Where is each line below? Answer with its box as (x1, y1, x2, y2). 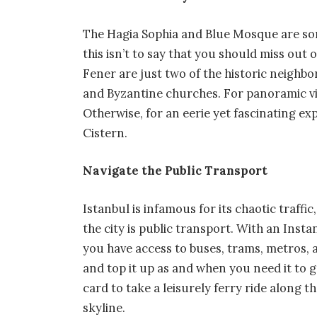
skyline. (83, 299, 129, 316)
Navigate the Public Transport (83, 163, 268, 179)
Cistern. (83, 125, 131, 141)
